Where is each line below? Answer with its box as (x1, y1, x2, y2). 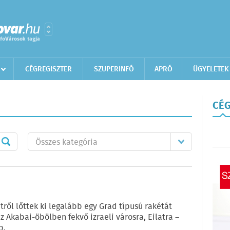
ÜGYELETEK (193, 64, 229, 75)
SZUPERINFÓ (93, 64, 134, 75)
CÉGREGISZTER (25, 64, 72, 75)
